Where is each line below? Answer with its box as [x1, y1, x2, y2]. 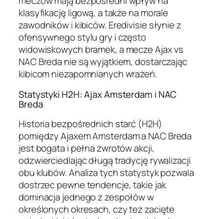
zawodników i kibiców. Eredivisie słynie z [19, 19, 181, 32]
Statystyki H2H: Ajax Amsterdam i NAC [19, 88, 177, 101]
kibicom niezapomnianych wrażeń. [19, 67, 157, 81]
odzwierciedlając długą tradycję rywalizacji [19, 154, 191, 167]
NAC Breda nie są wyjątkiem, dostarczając [19, 55, 187, 68]
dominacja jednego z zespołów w [19, 191, 154, 204]
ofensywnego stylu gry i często [19, 31, 146, 44]
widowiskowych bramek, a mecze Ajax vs [19, 43, 184, 56]
